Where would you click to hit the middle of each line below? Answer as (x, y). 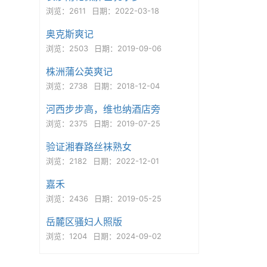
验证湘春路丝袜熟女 (89, 147)
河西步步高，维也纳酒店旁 (103, 109)
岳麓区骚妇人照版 (84, 222)
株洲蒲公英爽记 (79, 72)
